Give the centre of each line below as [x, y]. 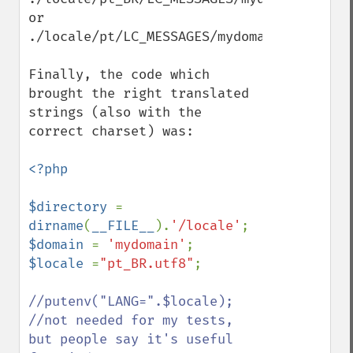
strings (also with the [115, 112]
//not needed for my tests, [131, 320]
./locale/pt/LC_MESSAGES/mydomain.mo [166, 37]
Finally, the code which [119, 74]
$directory [72, 207]
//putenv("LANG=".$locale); [131, 301]
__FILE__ [123, 226]
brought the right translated [139, 93]
